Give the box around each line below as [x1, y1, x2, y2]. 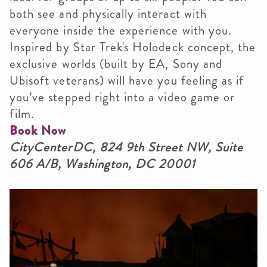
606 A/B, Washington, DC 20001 [10, 154, 196, 173]
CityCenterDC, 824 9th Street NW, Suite [10, 138, 243, 156]
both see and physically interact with [10, 4, 207, 23]
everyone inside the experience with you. [10, 21, 232, 39]
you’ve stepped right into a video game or [10, 88, 235, 106]
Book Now [10, 121, 67, 139]
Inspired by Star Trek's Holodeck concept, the [10, 38, 256, 56]
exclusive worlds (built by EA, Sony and [10, 54, 222, 73]
